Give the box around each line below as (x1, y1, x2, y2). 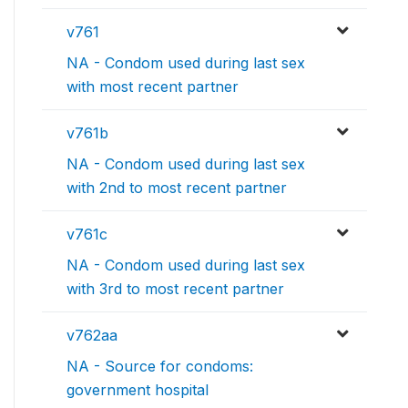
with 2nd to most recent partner (66, 178, 287, 198)
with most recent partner (66, 77, 239, 97)
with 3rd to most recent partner (66, 280, 284, 299)
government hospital (66, 381, 209, 400)
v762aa (66, 326, 117, 345)
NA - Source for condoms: (66, 357, 253, 376)
